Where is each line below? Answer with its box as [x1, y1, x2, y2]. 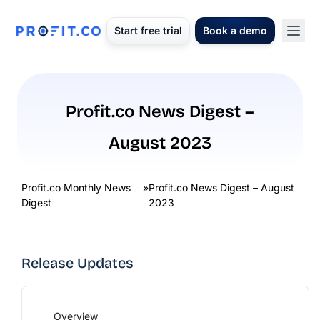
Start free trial [114, 24, 182, 36]
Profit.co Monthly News [21, 181, 131, 194]
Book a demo [203, 24, 267, 36]
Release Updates [21, 254, 134, 271]
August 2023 [109, 133, 211, 153]
